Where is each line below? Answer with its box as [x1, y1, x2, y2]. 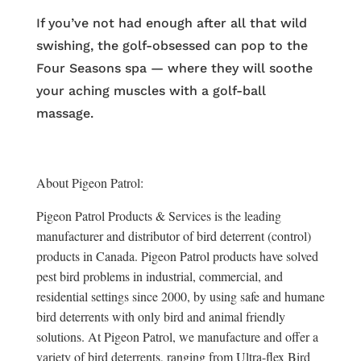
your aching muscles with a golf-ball [35, 83, 266, 98]
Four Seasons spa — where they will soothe [35, 60, 313, 76]
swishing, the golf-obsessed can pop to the [35, 38, 308, 53]
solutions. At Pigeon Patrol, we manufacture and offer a [35, 328, 318, 345]
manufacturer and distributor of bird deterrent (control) [35, 227, 311, 244]
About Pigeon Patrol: [35, 174, 143, 191]
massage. [35, 106, 93, 121]
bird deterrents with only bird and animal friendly [35, 308, 285, 325]
